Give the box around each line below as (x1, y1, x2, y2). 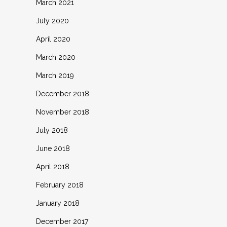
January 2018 (36, 199, 80, 207)
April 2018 (36, 163, 69, 171)
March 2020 (36, 53, 75, 61)
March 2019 (36, 71, 74, 80)
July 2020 (36, 17, 69, 25)
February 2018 (36, 181, 84, 189)
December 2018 (36, 90, 89, 98)
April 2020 (36, 35, 70, 43)
